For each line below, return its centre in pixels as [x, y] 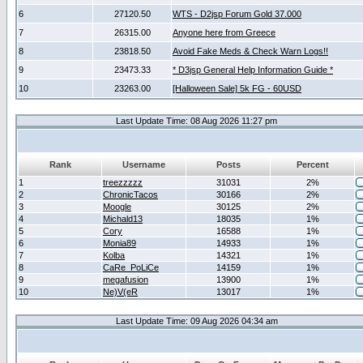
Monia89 [120, 243]
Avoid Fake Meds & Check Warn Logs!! [250, 51]
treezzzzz [123, 182]
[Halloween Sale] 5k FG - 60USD [237, 88]
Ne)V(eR [120, 292]
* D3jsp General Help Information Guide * [253, 70]
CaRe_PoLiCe [131, 267]
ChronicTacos [130, 194]
